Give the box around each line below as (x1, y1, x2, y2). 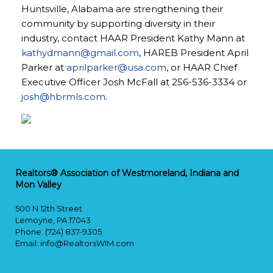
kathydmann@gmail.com (21, 47, 139, 58)
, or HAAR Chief (166, 62, 237, 73)
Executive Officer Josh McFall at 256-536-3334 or (21, 76, 247, 88)
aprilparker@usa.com (66, 62, 166, 73)
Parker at (21, 62, 66, 73)
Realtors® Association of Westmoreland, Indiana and (15, 168, 239, 179)
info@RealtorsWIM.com (40, 238, 134, 248)
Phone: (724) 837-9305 (15, 227, 102, 236)
